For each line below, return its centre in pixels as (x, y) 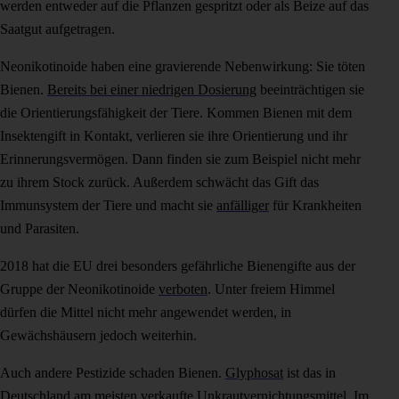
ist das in (309, 372)
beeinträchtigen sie (310, 89)
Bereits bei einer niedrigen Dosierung (152, 89)
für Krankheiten (315, 205)
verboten (183, 289)
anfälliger (243, 205)
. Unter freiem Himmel (271, 289)
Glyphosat (254, 372)
